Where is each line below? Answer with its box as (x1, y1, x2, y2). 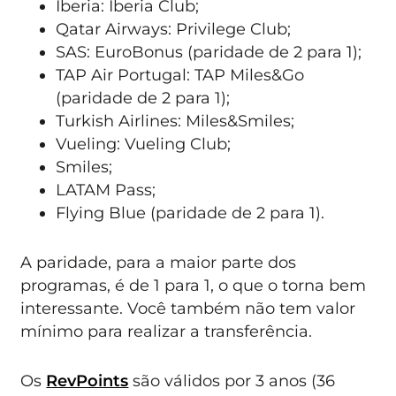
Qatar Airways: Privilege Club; (56, 19, 292, 38)
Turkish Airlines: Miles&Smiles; (56, 110, 295, 130)
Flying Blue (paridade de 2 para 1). (56, 202, 325, 222)
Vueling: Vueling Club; (56, 133, 232, 153)
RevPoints (46, 371, 129, 391)
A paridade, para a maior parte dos (20, 252, 297, 271)
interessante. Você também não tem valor (20, 298, 356, 317)
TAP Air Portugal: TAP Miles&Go (56, 65, 305, 84)
